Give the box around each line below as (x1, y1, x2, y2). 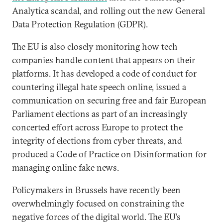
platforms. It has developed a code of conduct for (12, 68, 197, 79)
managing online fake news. (12, 162, 119, 173)
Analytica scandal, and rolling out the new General (12, 5, 205, 16)
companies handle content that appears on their (12, 54, 195, 66)
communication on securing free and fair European (12, 95, 207, 106)
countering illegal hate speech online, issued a (12, 81, 186, 93)
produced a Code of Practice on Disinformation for (12, 148, 207, 160)
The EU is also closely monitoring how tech (12, 41, 178, 52)
